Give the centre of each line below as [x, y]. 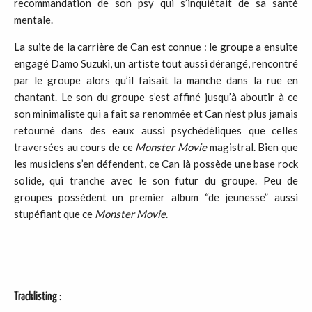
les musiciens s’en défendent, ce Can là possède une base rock [156, 164]
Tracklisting [36, 297]
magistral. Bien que [253, 147]
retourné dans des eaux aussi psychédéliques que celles [156, 130]
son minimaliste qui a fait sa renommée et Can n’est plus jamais [156, 114]
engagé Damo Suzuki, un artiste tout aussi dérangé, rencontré [156, 63]
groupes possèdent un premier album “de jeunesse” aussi [156, 197]
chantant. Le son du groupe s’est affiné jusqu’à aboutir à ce [156, 97]
